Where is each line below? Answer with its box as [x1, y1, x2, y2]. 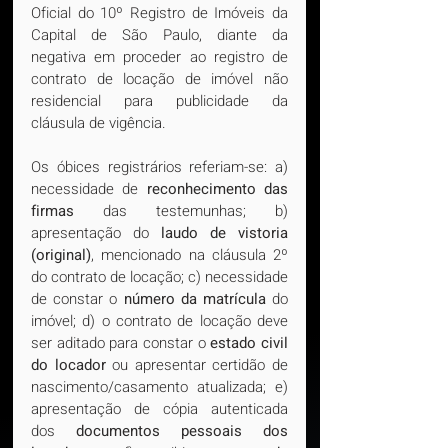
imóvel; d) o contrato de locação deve [31, 310, 288, 332]
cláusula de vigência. [31, 112, 166, 134]
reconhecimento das [146, 178, 289, 200]
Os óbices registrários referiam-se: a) [31, 156, 288, 178]
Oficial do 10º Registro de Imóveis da [31, 2, 288, 24]
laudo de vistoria [161, 222, 288, 244]
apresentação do [31, 222, 161, 244]
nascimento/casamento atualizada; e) [31, 376, 288, 398]
